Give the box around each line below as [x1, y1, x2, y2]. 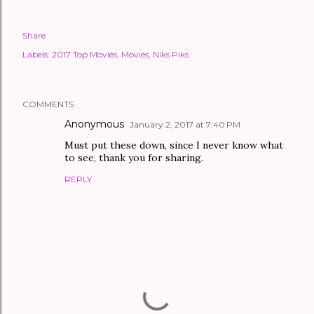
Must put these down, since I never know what [64, 139, 283, 151]
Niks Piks [153, 49, 189, 60]
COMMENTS [22, 99, 74, 109]
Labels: [22, 49, 50, 60]
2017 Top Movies [52, 49, 117, 60]
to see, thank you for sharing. [64, 151, 203, 164]
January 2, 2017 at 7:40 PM [130, 119, 240, 130]
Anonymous [64, 118, 124, 130]
